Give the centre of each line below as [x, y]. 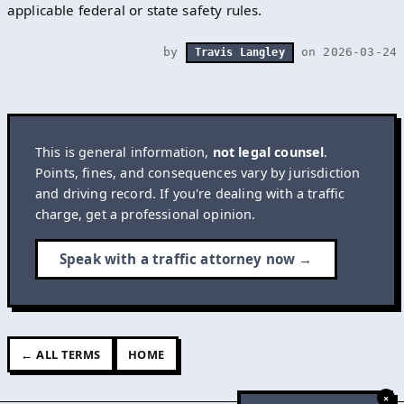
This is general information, [124, 151]
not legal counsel [268, 151]
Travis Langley [239, 53]
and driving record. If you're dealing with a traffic [190, 193]
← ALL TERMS [61, 354]
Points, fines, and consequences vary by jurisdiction [198, 172]
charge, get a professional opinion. [146, 214]
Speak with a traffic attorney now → [186, 259]
